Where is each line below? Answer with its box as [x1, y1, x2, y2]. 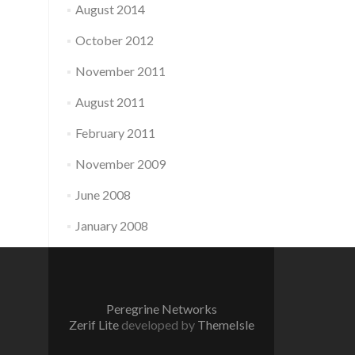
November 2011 [74, 63, 166, 78]
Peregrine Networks [105, 301, 217, 316]
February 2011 [74, 125, 155, 140]
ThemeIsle [197, 317, 254, 332]
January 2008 [74, 218, 148, 233]
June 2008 [74, 187, 131, 202]
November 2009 [74, 156, 166, 171]
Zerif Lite [68, 317, 121, 332]
